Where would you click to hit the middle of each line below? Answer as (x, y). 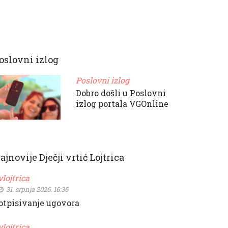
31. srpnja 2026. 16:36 (36, 190)
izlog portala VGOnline (122, 104)
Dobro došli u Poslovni (121, 93)
